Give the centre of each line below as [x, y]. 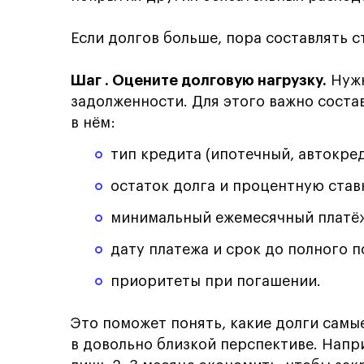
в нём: [93, 122]
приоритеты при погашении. [216, 281]
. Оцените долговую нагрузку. [216, 80]
